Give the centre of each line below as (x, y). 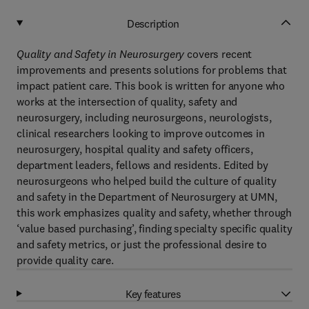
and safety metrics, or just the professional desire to (142, 244)
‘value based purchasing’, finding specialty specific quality (154, 228)
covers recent (220, 54)
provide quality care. (66, 260)
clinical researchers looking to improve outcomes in (141, 133)
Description (153, 23)
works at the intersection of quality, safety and (127, 101)
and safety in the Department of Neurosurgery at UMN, (147, 197)
